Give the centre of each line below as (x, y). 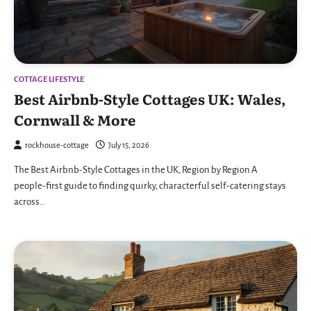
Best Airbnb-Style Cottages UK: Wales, (150, 98)
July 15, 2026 (129, 145)
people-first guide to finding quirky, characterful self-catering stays (150, 185)
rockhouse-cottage (57, 145)
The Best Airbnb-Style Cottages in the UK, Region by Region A (136, 169)
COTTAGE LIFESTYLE (49, 79)
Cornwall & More (75, 119)
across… (30, 201)
